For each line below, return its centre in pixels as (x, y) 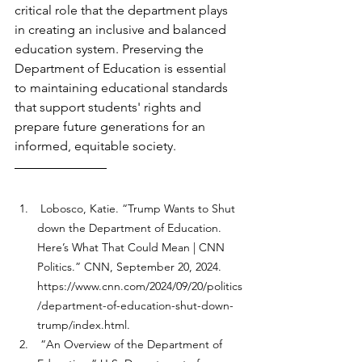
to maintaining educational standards (123, 88)
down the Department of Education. (131, 228)
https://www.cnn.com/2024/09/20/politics (140, 286)
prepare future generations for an (112, 126)
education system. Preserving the (111, 49)
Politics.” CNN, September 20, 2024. (131, 267)
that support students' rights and (109, 107)
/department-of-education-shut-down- (135, 305)
